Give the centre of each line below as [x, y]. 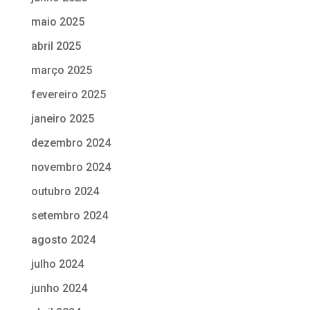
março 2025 [61, 70]
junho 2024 [59, 288]
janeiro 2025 [62, 118]
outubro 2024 [65, 191]
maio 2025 [57, 21]
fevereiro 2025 [68, 94]
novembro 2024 [71, 167]
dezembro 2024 [71, 143]
